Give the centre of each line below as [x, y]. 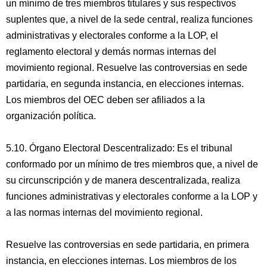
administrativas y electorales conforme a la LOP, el [112, 35]
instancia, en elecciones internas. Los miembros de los [121, 261]
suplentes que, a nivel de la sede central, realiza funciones [129, 19]
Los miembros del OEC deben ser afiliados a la [105, 100]
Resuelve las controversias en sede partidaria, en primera [128, 245]
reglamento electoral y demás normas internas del [111, 52]
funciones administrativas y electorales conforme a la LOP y [132, 196]
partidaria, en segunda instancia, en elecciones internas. [125, 84]
